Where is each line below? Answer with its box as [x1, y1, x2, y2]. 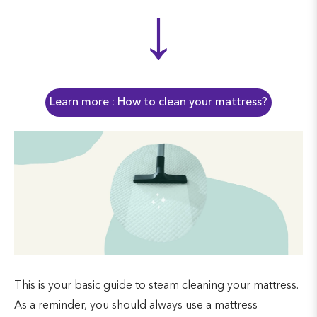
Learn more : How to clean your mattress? [50, 96, 267, 108]
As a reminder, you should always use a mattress [14, 300, 258, 312]
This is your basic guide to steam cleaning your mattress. [14, 280, 299, 292]
